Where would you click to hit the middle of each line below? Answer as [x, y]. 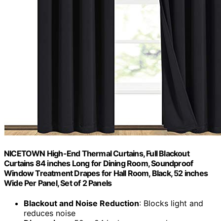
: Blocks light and [171, 203]
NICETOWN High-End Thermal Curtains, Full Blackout [97, 154]
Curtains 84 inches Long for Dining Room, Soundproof [99, 164]
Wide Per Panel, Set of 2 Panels [58, 183]
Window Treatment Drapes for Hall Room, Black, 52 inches [106, 173]
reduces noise [50, 213]
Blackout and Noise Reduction [81, 203]
